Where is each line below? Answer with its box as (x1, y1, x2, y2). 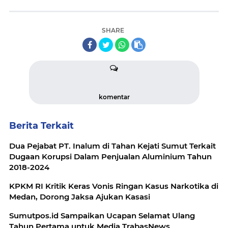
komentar (98, 93, 130, 101)
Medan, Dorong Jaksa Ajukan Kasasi (9, 192, 150, 202)
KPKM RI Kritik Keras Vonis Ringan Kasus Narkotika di (9, 181, 218, 191)
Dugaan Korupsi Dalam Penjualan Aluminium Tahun (9, 152, 212, 161)
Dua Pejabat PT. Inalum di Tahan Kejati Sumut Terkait (9, 141, 216, 151)
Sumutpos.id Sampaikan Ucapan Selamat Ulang (9, 211, 195, 220)
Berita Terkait (9, 120, 74, 131)
